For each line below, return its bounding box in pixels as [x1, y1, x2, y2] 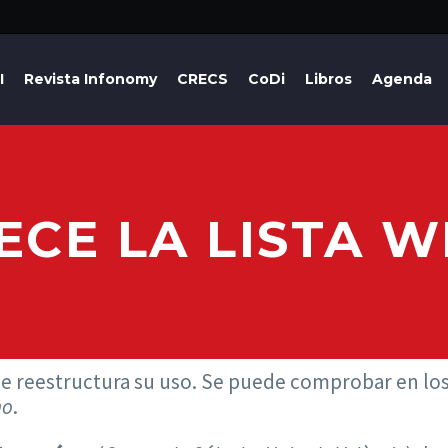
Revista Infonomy [24, 70, 157, 88]
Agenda [372, 70, 432, 88]
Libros [305, 70, 352, 88]
